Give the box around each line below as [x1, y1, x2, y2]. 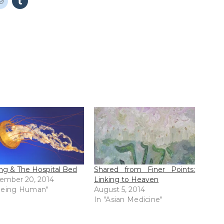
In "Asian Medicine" [94, 195, 163, 204]
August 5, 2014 [94, 185, 145, 194]
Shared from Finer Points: [94, 165, 195, 174]
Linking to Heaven [94, 175, 159, 184]
